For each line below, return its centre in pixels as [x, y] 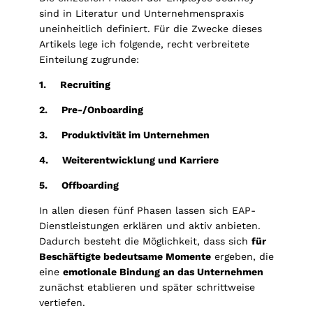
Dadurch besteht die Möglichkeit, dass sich [145, 241]
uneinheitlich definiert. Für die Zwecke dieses [151, 29]
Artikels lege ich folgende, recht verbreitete [144, 44]
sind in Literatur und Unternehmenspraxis [141, 14]
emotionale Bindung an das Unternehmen [163, 272]
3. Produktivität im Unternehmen [124, 135]
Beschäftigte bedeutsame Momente [125, 257]
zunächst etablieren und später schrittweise [147, 287]
